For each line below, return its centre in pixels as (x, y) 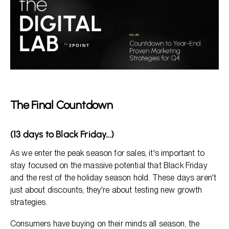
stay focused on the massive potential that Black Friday (109, 166)
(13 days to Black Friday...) (62, 135)
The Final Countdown (62, 105)
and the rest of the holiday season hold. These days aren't (113, 178)
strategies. (29, 202)
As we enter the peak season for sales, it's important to (107, 153)
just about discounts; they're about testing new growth (106, 190)
